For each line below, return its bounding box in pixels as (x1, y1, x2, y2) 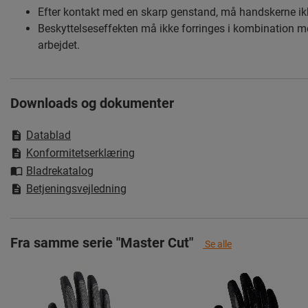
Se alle (203, 238, 232, 250)
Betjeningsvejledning (26, 181, 126, 195)
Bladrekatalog (26, 164, 93, 177)
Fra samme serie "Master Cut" (10, 234, 193, 251)
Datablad (26, 128, 71, 142)
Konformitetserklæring (26, 146, 135, 159)
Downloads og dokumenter (10, 94, 174, 111)
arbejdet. (38, 38, 80, 52)
